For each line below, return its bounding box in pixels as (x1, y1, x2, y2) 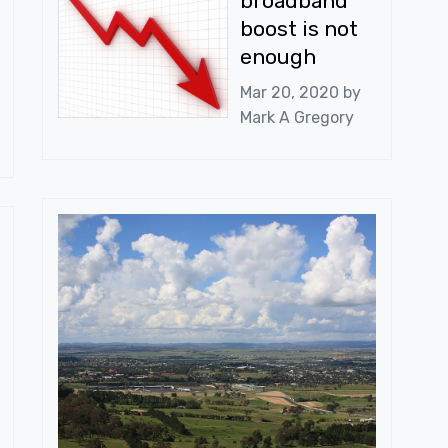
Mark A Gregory (239, 108, 354, 128)
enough (239, 44, 316, 70)
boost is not (239, 16, 358, 42)
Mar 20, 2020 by (239, 83, 361, 103)
